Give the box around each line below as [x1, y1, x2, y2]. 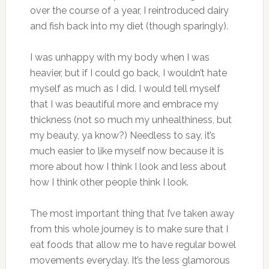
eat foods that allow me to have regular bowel [29, 238, 236, 250]
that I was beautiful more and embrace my [29, 98, 219, 110]
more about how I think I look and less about [29, 160, 226, 172]
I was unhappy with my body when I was [29, 51, 210, 63]
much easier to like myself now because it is [29, 145, 224, 157]
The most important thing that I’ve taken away [29, 207, 234, 219]
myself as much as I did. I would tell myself [29, 82, 220, 94]
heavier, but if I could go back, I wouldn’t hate [29, 67, 227, 79]
